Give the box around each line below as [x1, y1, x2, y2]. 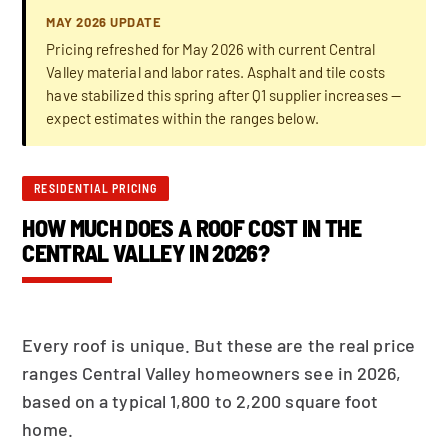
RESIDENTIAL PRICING [34, 181, 157, 195]
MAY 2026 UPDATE [46, 14, 162, 30]
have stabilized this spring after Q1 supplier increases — [46, 86, 401, 104]
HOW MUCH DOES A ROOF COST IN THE [22, 213, 361, 242]
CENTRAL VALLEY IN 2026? [22, 238, 269, 267]
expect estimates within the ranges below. [46, 109, 319, 127]
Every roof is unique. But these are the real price [22, 334, 415, 356]
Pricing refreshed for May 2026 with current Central [46, 40, 376, 58]
